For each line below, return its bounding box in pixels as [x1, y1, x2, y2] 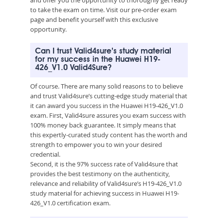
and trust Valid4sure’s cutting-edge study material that [30, 91, 187, 100]
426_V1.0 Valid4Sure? [35, 64, 111, 72]
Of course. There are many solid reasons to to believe [30, 81, 183, 91]
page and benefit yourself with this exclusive [30, 15, 158, 24]
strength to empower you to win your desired [30, 140, 162, 149]
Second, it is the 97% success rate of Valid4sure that [30, 159, 178, 168]
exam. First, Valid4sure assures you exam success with [30, 110, 186, 120]
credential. [30, 149, 60, 159]
